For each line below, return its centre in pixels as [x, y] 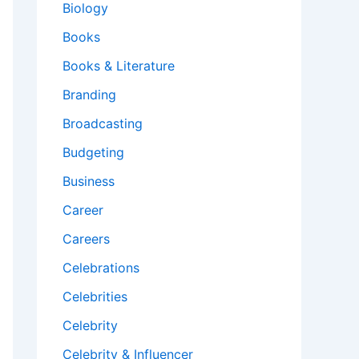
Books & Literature [119, 66]
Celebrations [101, 268]
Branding [89, 95]
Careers [86, 239]
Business [89, 182]
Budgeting [93, 153]
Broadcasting [103, 124]
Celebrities [95, 297]
